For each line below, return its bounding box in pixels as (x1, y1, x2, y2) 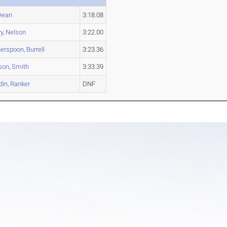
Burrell (26, 46, 45, 53)
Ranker (10, 80, 30, 88)
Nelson (6, 28, 26, 36)
